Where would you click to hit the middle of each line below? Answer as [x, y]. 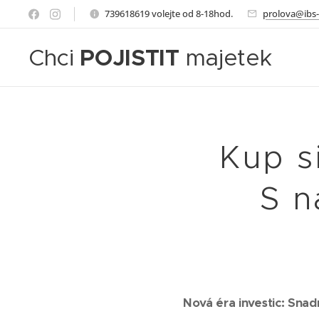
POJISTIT [133, 58]
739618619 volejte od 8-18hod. [169, 13]
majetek [229, 58]
